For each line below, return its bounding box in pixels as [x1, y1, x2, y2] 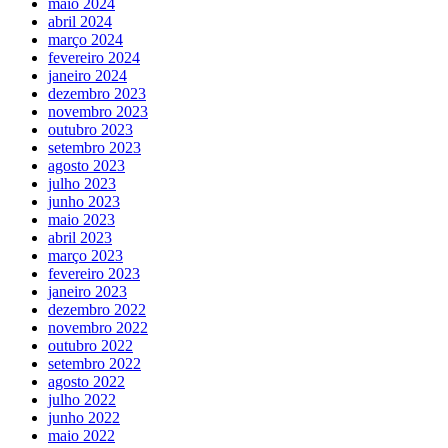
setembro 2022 [48, 354, 141, 372]
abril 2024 [48, 12, 112, 30]
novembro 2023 [48, 102, 148, 120]
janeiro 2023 [48, 282, 127, 300]
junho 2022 [48, 408, 120, 426]
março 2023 [48, 246, 123, 264]
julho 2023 [48, 174, 116, 192]
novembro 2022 [48, 318, 148, 336]
